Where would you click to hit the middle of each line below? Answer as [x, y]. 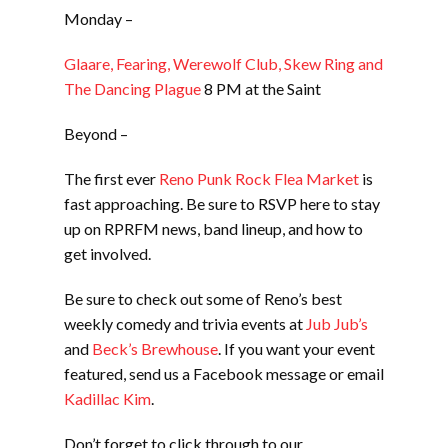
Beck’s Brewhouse [155, 349]
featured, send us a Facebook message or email [224, 374]
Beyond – [96, 134]
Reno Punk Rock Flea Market [259, 179]
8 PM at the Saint [261, 89]
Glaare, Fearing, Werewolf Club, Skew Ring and [223, 64]
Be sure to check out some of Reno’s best [203, 299]
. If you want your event [296, 349]
